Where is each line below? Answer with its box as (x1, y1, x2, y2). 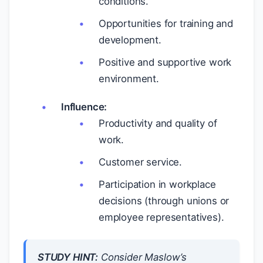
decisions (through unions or (99, 195, 230, 207)
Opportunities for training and (99, 18, 233, 29)
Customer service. (99, 156, 183, 168)
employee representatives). (99, 211, 224, 223)
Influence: (61, 101, 107, 113)
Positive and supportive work (99, 56, 232, 68)
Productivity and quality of (99, 117, 217, 129)
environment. (99, 73, 159, 85)
